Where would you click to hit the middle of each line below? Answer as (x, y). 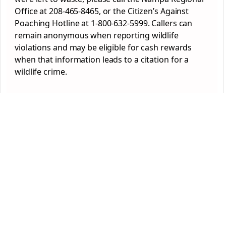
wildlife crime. (41, 72)
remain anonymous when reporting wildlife (97, 36)
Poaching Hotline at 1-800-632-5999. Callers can (104, 23)
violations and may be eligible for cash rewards (103, 48)
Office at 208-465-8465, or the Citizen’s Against (102, 11)
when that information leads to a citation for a (102, 60)
